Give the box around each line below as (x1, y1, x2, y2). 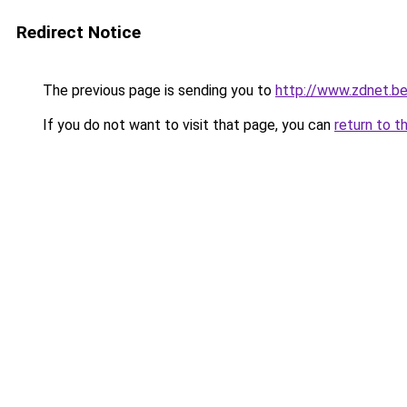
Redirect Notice (16, 22, 141, 43)
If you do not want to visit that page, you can (39, 116, 334, 134)
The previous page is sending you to (39, 82, 275, 99)
